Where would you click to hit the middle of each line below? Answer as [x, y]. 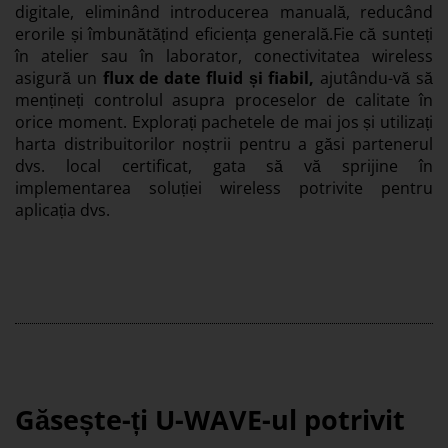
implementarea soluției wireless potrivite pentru [224, 188]
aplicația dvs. [62, 210]
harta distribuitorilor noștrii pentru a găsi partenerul [224, 144]
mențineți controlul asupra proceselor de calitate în [224, 100]
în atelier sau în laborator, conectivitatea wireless [224, 56]
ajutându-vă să [374, 78]
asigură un [59, 78]
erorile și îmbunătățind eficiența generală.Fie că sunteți [224, 34]
